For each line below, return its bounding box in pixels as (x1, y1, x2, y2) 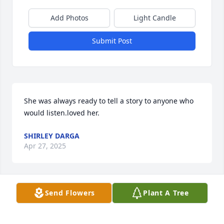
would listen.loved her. (24, 108, 99, 118)
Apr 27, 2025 (24, 141, 66, 151)
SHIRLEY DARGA (24, 131, 79, 141)
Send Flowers (44, 188, 95, 197)
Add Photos (50, 13, 88, 23)
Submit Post (92, 36, 132, 46)
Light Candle (133, 13, 176, 23)
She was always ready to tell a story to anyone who (24, 96, 193, 106)
